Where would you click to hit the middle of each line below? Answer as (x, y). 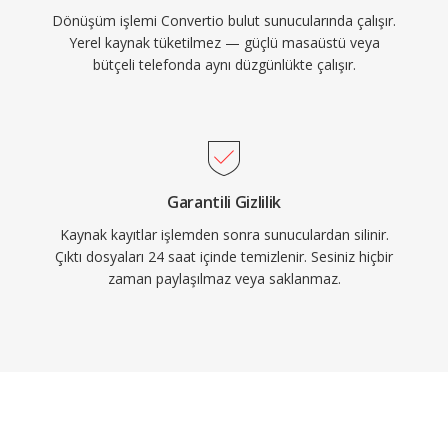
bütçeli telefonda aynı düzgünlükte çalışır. (224, 64)
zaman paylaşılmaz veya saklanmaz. (224, 278)
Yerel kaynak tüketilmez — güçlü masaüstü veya (224, 42)
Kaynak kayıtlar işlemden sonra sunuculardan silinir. (224, 234)
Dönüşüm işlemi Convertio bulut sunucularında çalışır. (224, 20)
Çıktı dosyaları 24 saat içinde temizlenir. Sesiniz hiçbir (224, 256)
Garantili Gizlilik (224, 202)
